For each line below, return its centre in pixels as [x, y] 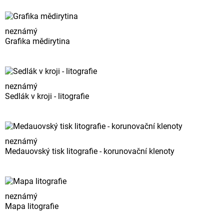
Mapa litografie [32, 206]
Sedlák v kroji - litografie [47, 96]
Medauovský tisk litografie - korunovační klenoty [90, 151]
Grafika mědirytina [37, 41]
